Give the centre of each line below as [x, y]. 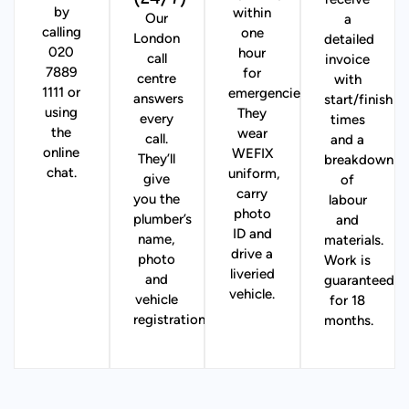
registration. [170, 320]
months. [348, 321]
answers [158, 100]
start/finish [358, 100]
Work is [348, 261]
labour [347, 201]
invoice [348, 60]
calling [61, 33]
